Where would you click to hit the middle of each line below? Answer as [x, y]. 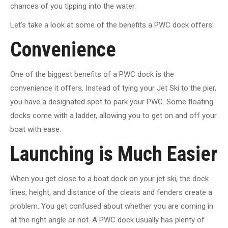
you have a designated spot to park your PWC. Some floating [112, 102]
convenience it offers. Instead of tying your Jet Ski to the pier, [113, 88]
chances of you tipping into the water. [73, 6]
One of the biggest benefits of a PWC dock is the [92, 74]
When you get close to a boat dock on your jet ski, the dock [109, 178]
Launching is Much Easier [114, 154]
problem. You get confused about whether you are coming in [112, 206]
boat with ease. [36, 129]
